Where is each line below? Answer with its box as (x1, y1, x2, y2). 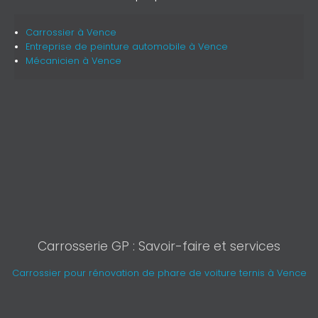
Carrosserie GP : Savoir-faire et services (38, 237, 280, 255)
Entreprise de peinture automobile (25, 40, 186, 53)
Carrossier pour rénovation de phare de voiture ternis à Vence (11, 266, 307, 279)
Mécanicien (25, 54, 82, 67)
